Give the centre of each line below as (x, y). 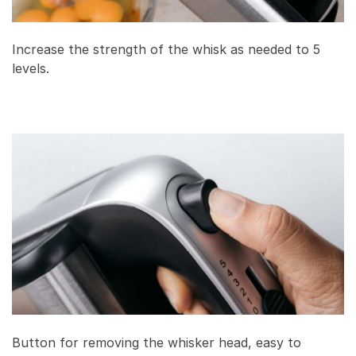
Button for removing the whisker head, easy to (157, 342)
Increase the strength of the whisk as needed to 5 (166, 50)
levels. (31, 69)
